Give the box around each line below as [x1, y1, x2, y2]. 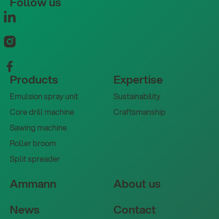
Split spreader [9, 153, 60, 165]
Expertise [113, 71, 163, 88]
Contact [113, 201, 156, 218]
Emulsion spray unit [9, 90, 78, 102]
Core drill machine [9, 106, 74, 118]
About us [113, 175, 161, 192]
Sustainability [113, 90, 160, 102]
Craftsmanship [113, 106, 166, 118]
